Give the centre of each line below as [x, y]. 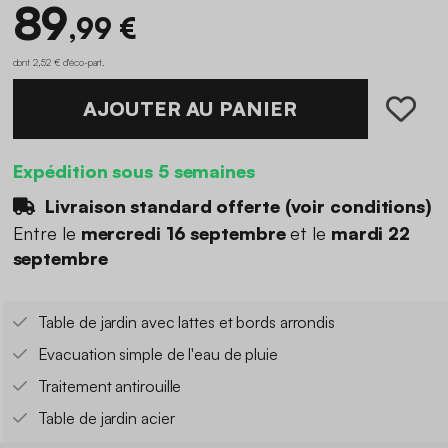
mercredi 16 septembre [183, 233]
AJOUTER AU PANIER [190, 108]
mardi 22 [370, 233]
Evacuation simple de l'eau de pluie [157, 354]
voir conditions [358, 205]
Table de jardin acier [106, 418]
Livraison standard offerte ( [165, 205]
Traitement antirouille [109, 386]
